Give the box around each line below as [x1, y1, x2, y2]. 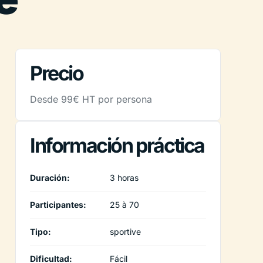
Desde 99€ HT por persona [30, 93, 152, 105]
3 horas [110, 172, 139, 183]
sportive [110, 226, 141, 237]
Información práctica [30, 133, 204, 157]
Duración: [30, 172, 70, 183]
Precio [30, 60, 83, 85]
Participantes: [30, 199, 86, 210]
